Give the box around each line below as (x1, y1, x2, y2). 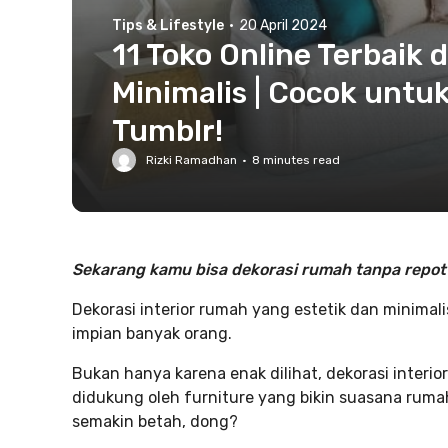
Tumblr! (112, 113, 223, 149)
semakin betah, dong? (72, 412, 238, 431)
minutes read (260, 153, 340, 167)
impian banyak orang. (72, 324, 232, 343)
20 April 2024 (239, 17, 327, 34)
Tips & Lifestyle (112, 17, 224, 34)
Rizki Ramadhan (146, 153, 237, 167)
